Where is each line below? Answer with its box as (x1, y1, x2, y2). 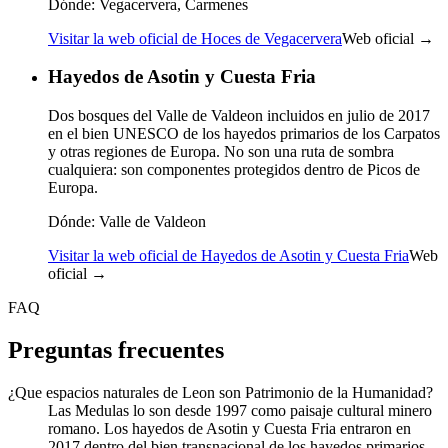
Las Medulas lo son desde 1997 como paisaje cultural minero (48, 401, 432, 419)
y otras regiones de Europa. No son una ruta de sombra (48, 142, 394, 160)
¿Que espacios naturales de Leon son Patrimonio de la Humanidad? (8, 383, 433, 401)
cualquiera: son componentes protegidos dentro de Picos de (48, 160, 420, 178)
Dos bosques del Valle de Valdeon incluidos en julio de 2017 (48, 106, 430, 124)
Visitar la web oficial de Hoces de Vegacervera (48, 29, 342, 47)
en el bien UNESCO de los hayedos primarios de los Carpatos (48, 124, 440, 142)
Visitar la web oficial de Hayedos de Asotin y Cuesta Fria (48, 246, 409, 264)
